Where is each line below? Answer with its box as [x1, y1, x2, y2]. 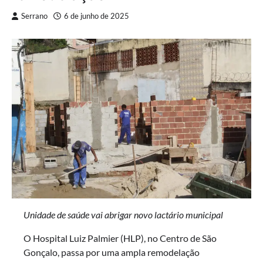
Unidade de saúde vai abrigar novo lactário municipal [23, 209, 223, 221]
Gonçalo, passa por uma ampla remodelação [23, 247, 200, 258]
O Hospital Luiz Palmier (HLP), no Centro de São [23, 232, 217, 244]
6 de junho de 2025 [64, 12, 129, 21]
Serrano [21, 12, 48, 21]
